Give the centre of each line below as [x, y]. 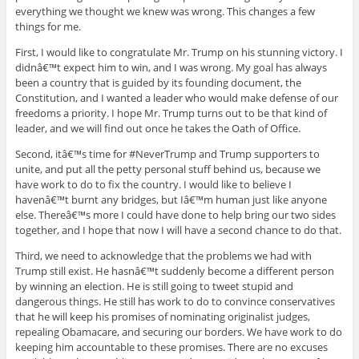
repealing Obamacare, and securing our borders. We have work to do [178, 331]
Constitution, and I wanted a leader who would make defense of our [176, 97]
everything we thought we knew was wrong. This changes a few [165, 11]
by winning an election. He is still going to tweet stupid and [154, 286]
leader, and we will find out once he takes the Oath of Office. [157, 128]
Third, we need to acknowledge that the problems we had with [163, 255]
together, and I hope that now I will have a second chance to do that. [178, 230]
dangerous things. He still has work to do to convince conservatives [175, 301]
